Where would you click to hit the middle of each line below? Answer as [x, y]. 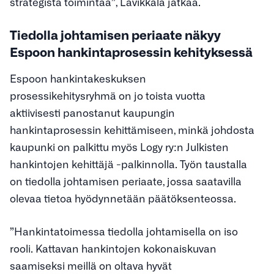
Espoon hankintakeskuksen [78, 78]
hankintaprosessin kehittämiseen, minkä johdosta [132, 130]
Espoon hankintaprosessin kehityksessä [131, 52]
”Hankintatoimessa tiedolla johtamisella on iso [124, 231]
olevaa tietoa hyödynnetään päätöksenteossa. [123, 198]
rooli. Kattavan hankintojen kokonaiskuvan [113, 248]
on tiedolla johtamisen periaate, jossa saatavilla [126, 181]
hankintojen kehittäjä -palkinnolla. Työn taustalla [128, 164]
